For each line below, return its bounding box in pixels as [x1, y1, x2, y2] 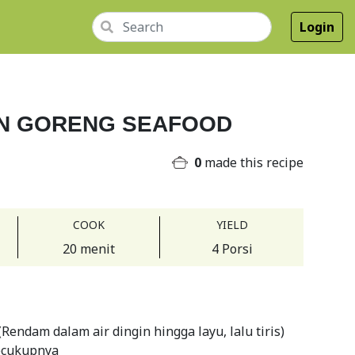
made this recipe [201, 154, 303, 171]
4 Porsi [211, 240, 253, 258]
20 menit [62, 240, 115, 258]
